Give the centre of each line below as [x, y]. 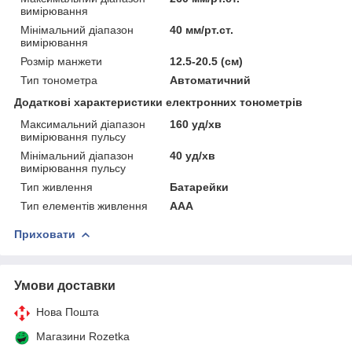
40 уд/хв [193, 155]
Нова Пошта [68, 312]
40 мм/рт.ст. [202, 29]
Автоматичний [211, 80]
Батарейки [200, 187]
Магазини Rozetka [83, 336]
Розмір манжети [61, 61]
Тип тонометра [59, 80]
